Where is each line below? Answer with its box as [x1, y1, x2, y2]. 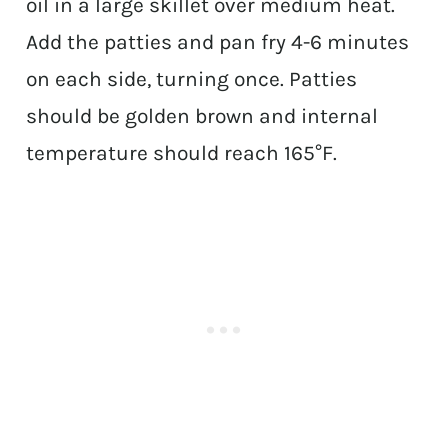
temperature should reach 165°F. [26, 141, 338, 166]
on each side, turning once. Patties [26, 67, 358, 92]
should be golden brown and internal [26, 104, 379, 129]
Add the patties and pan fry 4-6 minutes [26, 30, 410, 55]
